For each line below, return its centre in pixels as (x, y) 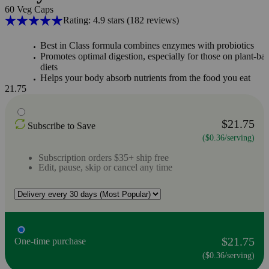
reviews (160, 20)
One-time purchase (50, 241)
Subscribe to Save (62, 125)
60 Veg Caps (29, 9)
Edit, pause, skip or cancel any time (105, 167)
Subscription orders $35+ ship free (104, 157)
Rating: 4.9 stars (95, 20)
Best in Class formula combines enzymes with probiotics (149, 45)
